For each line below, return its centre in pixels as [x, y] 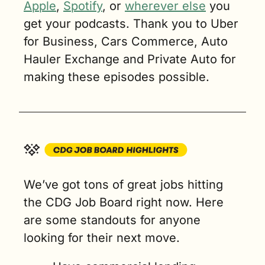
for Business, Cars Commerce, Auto [126, 42]
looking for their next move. [102, 237]
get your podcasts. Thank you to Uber [131, 24]
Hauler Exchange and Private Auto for [130, 59]
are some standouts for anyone [112, 220]
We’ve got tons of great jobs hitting [123, 184]
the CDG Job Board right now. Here [124, 202]
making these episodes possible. [117, 77]
